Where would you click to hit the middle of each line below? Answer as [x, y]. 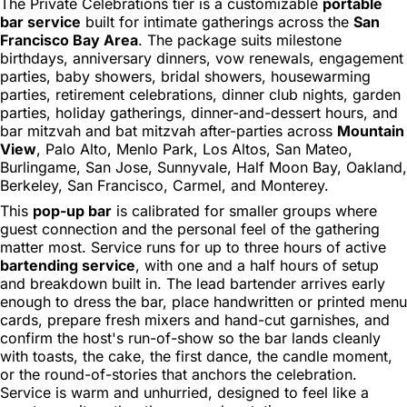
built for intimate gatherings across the [217, 21]
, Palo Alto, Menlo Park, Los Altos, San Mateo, [194, 149]
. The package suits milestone [240, 40]
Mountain [371, 130]
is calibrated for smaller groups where [244, 210]
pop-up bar [72, 210]
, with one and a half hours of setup [257, 265]
